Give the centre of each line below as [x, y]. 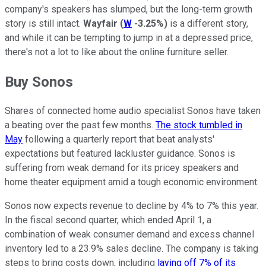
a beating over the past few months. [80, 125]
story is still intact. [44, 23]
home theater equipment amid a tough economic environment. [132, 182]
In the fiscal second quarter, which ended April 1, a [108, 220]
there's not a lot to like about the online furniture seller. [117, 52]
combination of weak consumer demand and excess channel [129, 235]
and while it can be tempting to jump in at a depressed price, [129, 37]
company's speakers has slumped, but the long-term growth [129, 9]
